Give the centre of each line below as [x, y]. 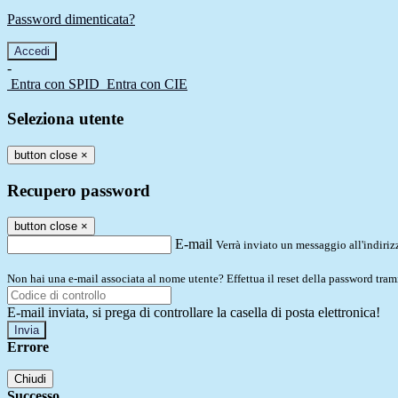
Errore [28, 347]
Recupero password [79, 190]
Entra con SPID [55, 84]
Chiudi [30, 379]
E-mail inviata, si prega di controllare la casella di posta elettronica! [194, 313]
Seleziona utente [65, 119]
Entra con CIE [147, 84]
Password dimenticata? [71, 20]
